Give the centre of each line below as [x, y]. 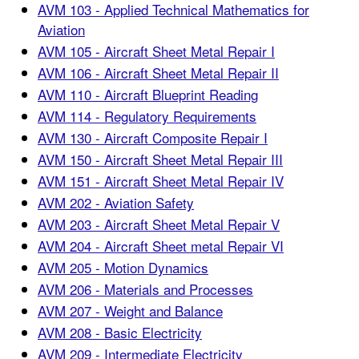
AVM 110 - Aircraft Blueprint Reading [148, 94]
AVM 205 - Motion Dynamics [123, 267]
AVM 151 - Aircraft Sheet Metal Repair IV [161, 181]
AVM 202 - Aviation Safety [116, 202]
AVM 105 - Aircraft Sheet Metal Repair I [156, 51]
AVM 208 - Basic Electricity [120, 332]
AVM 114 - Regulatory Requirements [147, 116]
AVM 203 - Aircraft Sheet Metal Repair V [159, 224]
